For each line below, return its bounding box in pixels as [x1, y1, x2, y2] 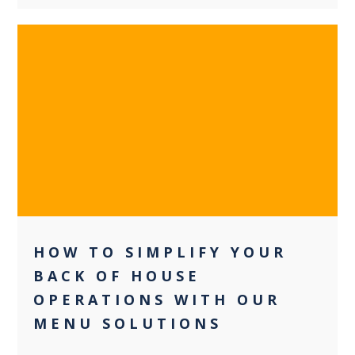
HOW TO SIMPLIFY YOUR [33, 242, 288, 261]
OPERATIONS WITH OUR [33, 289, 281, 309]
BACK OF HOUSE [33, 265, 201, 285]
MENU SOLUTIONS [33, 313, 223, 333]
